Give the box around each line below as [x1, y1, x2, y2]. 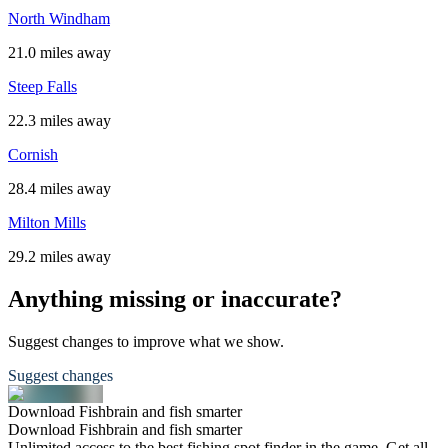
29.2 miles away [8, 247, 111, 265]
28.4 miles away [8, 179, 111, 197]
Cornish [8, 145, 58, 163]
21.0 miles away [8, 43, 111, 61]
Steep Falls [8, 77, 77, 95]
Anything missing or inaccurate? [8, 285, 342, 312]
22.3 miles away [8, 111, 111, 129]
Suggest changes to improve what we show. [8, 332, 284, 350]
